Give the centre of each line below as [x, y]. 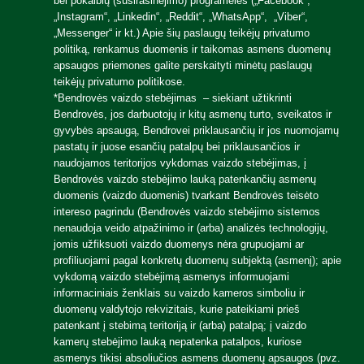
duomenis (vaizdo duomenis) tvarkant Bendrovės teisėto [186, 195]
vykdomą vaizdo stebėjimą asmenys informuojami [171, 277]
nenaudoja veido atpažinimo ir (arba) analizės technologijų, [191, 228]
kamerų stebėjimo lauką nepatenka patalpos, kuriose [178, 342]
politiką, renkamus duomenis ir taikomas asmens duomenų [192, 49]
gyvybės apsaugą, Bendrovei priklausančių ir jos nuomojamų [196, 130]
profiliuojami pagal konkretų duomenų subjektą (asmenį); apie [197, 260]
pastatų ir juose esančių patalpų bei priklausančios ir [177, 147]
